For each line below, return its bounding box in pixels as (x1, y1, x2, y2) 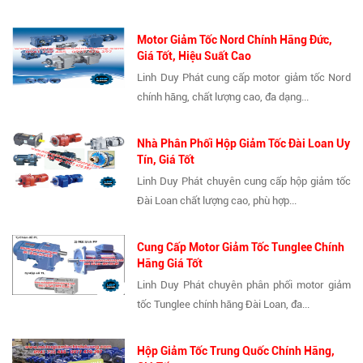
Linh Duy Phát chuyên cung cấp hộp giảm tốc (137, 174, 351, 187)
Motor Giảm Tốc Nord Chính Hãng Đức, (137, 32, 333, 46)
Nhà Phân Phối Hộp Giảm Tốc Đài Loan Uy (137, 136, 351, 150)
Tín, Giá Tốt (137, 152, 195, 166)
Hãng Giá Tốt (137, 256, 203, 270)
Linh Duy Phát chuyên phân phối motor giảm (137, 278, 351, 291)
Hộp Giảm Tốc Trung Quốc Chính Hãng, (137, 344, 335, 357)
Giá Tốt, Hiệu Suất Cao (137, 49, 252, 62)
